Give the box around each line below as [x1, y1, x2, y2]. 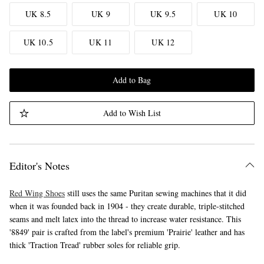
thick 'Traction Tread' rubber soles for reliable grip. [9, 239, 180, 250]
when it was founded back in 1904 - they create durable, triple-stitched [9, 200, 245, 212]
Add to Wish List [103, 107, 161, 118]
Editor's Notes [9, 159, 70, 173]
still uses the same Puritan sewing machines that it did [64, 187, 246, 199]
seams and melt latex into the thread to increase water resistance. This [9, 213, 241, 225]
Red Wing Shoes [9, 187, 65, 199]
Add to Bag [113, 74, 151, 85]
